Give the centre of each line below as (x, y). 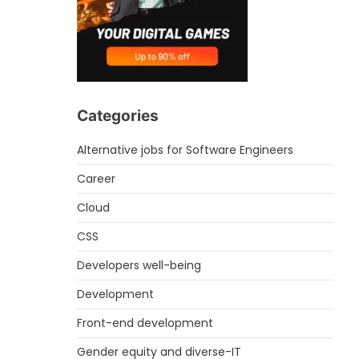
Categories (118, 116)
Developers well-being (139, 265)
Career (96, 179)
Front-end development (145, 323)
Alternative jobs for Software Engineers (185, 150)
